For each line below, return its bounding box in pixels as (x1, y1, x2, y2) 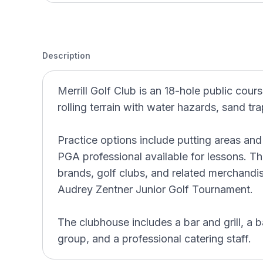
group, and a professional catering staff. (58, 232, 251, 245)
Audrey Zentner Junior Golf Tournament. (58, 183, 253, 195)
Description (42, 50, 90, 60)
